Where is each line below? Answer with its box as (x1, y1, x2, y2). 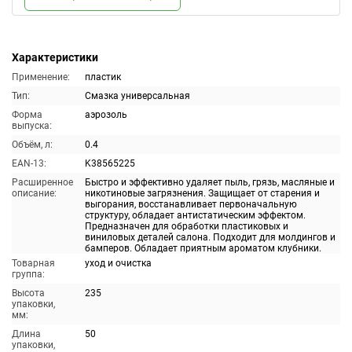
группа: (12, 269, 45, 280)
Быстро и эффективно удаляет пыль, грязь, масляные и (85, 177, 335, 188)
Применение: (12, 71, 70, 82)
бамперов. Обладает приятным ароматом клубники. (85, 243, 321, 254)
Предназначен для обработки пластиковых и (85, 221, 288, 232)
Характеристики (12, 51, 98, 64)
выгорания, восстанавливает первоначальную (85, 199, 297, 210)
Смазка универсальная (85, 90, 190, 101)
